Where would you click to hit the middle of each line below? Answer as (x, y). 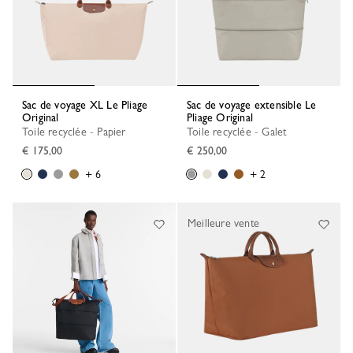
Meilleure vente (223, 223)
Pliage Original (220, 117)
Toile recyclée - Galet (240, 132)
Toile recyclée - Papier (77, 132)
